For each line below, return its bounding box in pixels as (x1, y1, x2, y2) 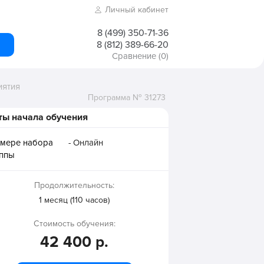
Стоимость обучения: (33, 219, 115, 229)
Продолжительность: (34, 180, 114, 190)
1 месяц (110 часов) (39, 195, 110, 205)
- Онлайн (68, 137, 103, 148)
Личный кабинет (105, 5, 169, 15)
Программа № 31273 (88, 93, 166, 103)
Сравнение (112, 51, 156, 61)
